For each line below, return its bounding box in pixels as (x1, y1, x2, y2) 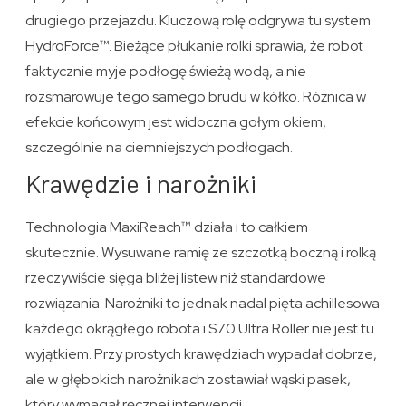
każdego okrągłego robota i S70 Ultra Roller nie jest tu (25, 319, 375, 339)
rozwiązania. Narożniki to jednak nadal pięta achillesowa (25, 294, 381, 314)
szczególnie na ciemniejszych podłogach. (25, 138, 294, 158)
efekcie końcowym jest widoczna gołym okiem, (25, 112, 327, 132)
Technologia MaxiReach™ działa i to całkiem (25, 217, 309, 237)
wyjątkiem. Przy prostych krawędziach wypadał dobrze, (25, 344, 378, 364)
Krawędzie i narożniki (25, 168, 257, 199)
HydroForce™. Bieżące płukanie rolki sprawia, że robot (25, 36, 364, 56)
